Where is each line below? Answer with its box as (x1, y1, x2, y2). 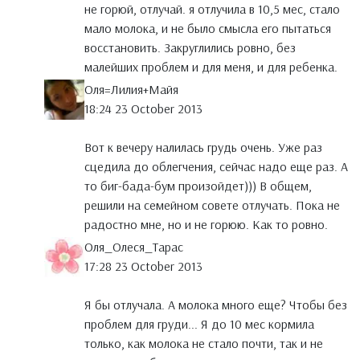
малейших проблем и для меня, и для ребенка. (84, 59, 337, 76)
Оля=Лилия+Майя (84, 81, 178, 98)
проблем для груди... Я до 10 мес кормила (84, 316, 314, 333)
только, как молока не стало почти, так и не (84, 335, 323, 352)
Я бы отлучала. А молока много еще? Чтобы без (84, 297, 347, 313)
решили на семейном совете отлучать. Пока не (84, 197, 340, 214)
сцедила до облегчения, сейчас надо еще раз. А (84, 158, 348, 175)
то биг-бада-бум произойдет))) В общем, (84, 178, 312, 194)
